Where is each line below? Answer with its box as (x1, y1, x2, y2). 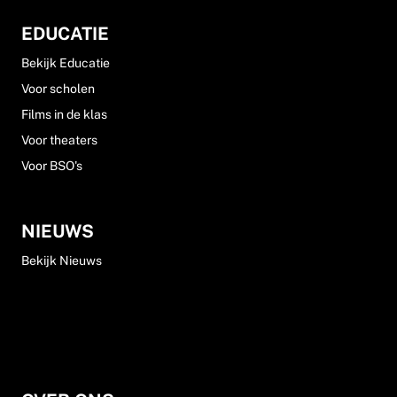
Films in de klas (21, 107, 107, 121)
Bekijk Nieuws (21, 253, 102, 268)
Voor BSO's (21, 159, 82, 173)
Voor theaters (21, 133, 97, 147)
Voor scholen (21, 82, 95, 96)
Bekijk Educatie (21, 56, 110, 70)
